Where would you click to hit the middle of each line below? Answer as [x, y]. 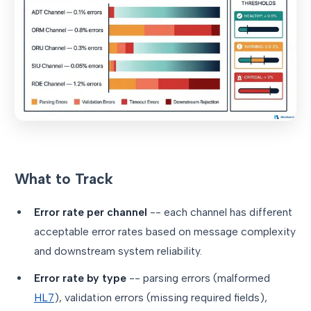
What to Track [64, 179]
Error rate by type [80, 278]
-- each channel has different [220, 212]
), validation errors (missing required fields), [161, 297]
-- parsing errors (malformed [198, 278]
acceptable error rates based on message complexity [165, 232]
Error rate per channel [91, 212]
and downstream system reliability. [118, 251]
